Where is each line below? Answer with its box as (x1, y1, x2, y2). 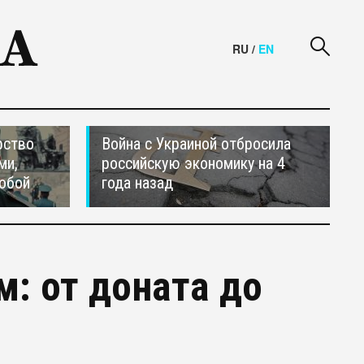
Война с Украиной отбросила (102, 134, 291, 154)
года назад (102, 173, 173, 193)
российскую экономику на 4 (102, 154, 285, 173)
